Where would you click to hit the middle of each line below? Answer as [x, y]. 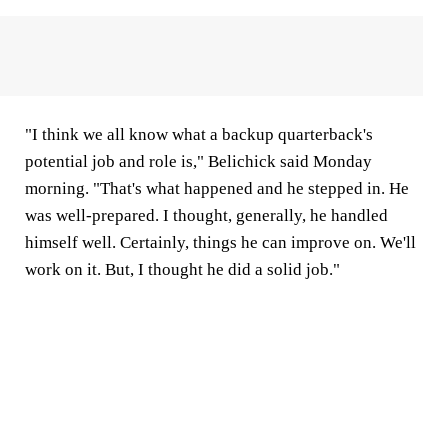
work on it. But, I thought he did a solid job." [182, 269]
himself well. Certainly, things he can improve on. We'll [220, 242]
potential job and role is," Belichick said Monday [198, 161]
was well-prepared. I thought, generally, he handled [206, 215]
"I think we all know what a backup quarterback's [199, 134]
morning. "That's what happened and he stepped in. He [217, 188]
